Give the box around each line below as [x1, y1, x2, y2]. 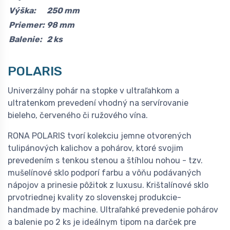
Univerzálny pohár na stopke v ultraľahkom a [8, 86, 179, 96]
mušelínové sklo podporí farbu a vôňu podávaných [8, 168, 201, 178]
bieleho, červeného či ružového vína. [8, 110, 148, 121]
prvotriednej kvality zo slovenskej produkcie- [8, 193, 181, 203]
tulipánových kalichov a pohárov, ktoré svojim [8, 143, 183, 154]
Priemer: [9, 20, 45, 30]
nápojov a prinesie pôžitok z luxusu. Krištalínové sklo [8, 180, 208, 190]
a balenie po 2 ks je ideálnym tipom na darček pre [8, 217, 196, 227]
